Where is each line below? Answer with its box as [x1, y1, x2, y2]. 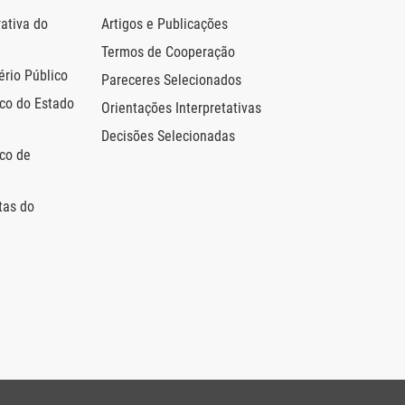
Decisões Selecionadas [101, 127, 235, 146]
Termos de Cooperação [101, 43, 235, 61]
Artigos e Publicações [101, 15, 228, 33]
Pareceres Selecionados [101, 71, 241, 89]
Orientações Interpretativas [101, 99, 261, 118]
